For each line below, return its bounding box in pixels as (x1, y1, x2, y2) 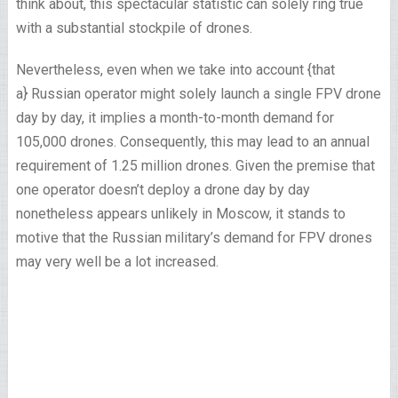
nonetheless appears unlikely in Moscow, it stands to (15, 205, 346, 222)
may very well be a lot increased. (15, 253, 222, 270)
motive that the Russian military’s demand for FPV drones (15, 229, 372, 246)
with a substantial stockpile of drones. (15, 20, 256, 36)
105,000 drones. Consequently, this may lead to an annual (15, 133, 370, 150)
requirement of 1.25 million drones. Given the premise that (15, 157, 375, 174)
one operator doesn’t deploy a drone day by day (15, 181, 310, 198)
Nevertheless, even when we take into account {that (15, 61, 335, 78)
